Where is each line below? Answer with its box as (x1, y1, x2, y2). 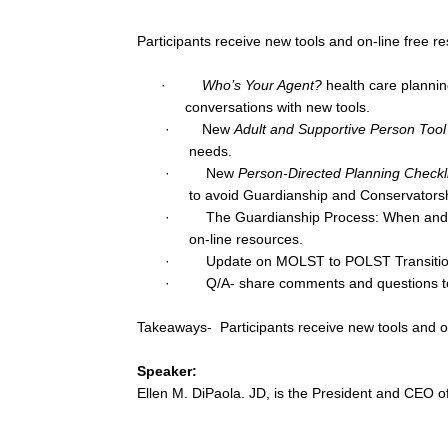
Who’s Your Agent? (202, 77, 322, 94)
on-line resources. (188, 231, 303, 248)
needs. (188, 143, 232, 160)
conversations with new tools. (185, 99, 370, 116)
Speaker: (137, 363, 197, 380)
